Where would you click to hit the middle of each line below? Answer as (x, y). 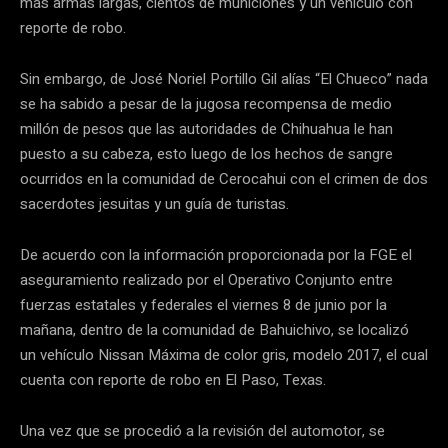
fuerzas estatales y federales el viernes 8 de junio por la (203, 305)
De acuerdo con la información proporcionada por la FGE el (216, 255)
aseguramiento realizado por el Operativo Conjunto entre (206, 280)
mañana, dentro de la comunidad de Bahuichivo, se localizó (214, 330)
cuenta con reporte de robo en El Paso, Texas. (173, 380)
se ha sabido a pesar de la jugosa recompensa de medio (206, 104)
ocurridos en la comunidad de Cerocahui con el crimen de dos (224, 179)
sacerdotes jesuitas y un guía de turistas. (154, 204)
